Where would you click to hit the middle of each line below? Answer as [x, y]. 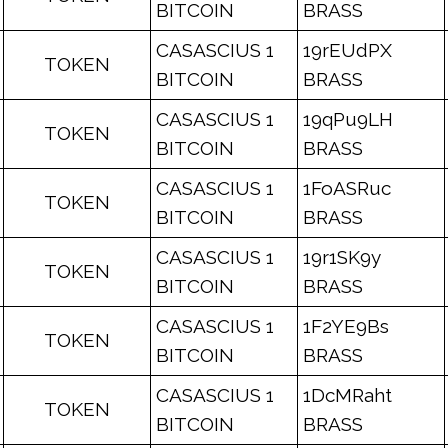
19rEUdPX [347, 50]
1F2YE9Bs [346, 326]
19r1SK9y [341, 257]
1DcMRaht [347, 395]
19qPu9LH [348, 119]
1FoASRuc [347, 188]
